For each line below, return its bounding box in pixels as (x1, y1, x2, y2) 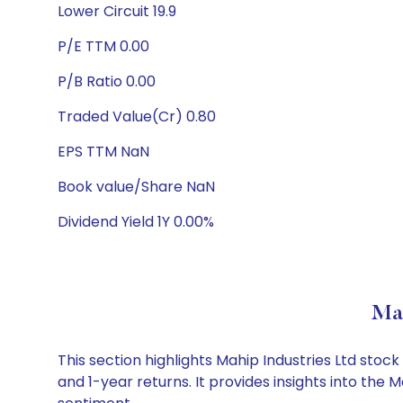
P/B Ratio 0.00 (58, 71, 156, 92)
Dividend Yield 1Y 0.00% (58, 211, 214, 232)
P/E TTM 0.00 (58, 36, 149, 57)
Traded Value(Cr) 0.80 (58, 106, 216, 127)
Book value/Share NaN (58, 176, 215, 197)
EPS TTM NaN (58, 141, 149, 162)
